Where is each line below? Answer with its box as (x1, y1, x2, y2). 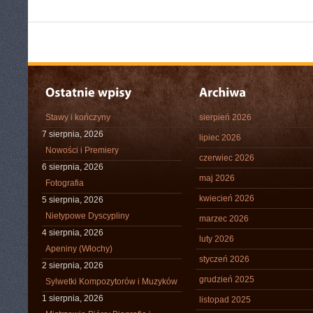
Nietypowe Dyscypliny (45, 211, 129, 221)
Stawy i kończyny (45, 112, 110, 122)
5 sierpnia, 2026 (42, 195, 103, 205)
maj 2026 (199, 173, 235, 183)
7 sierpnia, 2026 (42, 129, 103, 139)
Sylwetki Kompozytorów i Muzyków (45, 277, 177, 286)
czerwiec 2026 (199, 153, 254, 163)
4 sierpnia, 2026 (42, 228, 103, 238)
